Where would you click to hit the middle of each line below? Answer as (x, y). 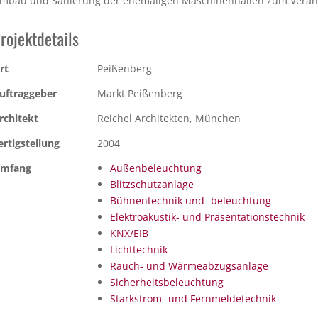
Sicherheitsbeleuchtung (166, 282)
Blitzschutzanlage (152, 184)
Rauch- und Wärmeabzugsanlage (189, 265)
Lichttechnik (138, 249)
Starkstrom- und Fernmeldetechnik (193, 298)
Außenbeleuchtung (155, 168)
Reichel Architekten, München (169, 118)
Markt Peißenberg (140, 93)
